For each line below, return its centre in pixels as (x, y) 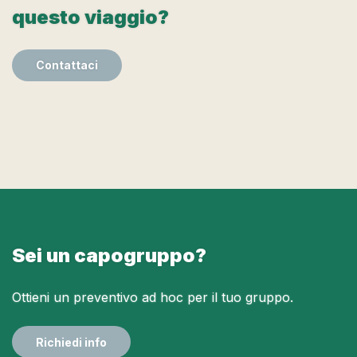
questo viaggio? (90, 17)
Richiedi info (71, 342)
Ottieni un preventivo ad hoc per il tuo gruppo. (153, 297)
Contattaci (67, 65)
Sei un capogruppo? (109, 255)
